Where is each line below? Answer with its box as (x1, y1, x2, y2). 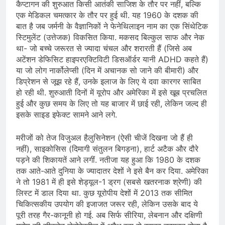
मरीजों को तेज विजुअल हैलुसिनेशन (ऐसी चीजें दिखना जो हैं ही (16, 133, 193, 143)
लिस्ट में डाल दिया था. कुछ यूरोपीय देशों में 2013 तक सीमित (16, 188, 192, 198)
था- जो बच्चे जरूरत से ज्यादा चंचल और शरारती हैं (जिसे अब (16, 43, 192, 54)
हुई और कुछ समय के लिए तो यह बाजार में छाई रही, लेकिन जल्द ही (16, 98, 207, 109)
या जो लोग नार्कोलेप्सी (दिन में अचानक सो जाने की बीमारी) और (16, 65, 198, 76)
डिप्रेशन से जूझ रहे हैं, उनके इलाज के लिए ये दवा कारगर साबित (16, 76, 201, 87)
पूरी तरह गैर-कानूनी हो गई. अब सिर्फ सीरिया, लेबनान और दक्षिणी (16, 210, 202, 220)
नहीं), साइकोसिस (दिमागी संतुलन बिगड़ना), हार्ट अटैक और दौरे (16, 144, 198, 154)
